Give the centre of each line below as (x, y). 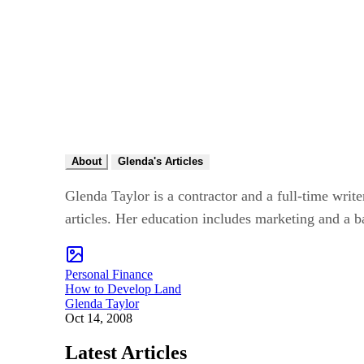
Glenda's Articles (160, 161)
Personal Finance (109, 274)
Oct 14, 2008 (99, 318)
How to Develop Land (123, 288)
